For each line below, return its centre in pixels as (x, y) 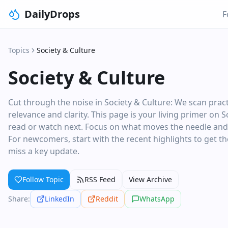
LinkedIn (60, 199)
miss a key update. (44, 151)
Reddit (107, 199)
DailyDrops (52, 14)
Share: (19, 199)
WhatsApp (157, 199)
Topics (19, 50)
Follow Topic (43, 179)
